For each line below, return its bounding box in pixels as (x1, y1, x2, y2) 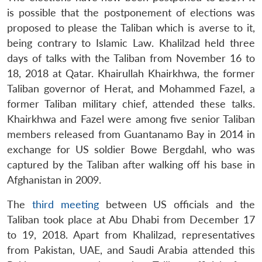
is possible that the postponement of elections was (7, 6, 255, 19)
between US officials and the (98, 198, 256, 211)
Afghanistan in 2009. (7, 173, 101, 186)
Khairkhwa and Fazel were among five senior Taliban (7, 112, 255, 125)
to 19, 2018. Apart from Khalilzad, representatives (7, 228, 255, 241)
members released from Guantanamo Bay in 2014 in (7, 127, 255, 140)
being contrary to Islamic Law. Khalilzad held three (7, 36, 255, 49)
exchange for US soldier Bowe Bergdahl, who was (7, 143, 255, 156)
